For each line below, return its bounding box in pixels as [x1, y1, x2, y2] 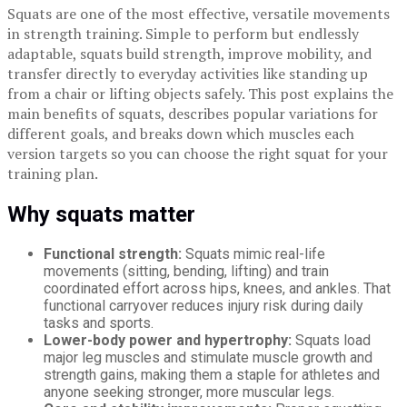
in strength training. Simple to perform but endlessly [7, 24, 359, 45]
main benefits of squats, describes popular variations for [7, 104, 378, 124]
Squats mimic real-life [182, 244, 325, 263]
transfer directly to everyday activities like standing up [7, 64, 368, 84]
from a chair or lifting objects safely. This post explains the [7, 84, 393, 104]
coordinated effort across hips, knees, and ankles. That [44, 279, 391, 297]
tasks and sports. [44, 313, 154, 332]
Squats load [292, 331, 371, 349]
